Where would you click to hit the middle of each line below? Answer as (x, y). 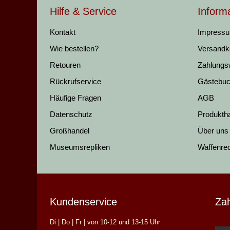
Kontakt (63, 32)
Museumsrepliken (80, 147)
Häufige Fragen (75, 98)
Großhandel (70, 131)
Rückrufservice (75, 81)
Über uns (213, 131)
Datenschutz (71, 114)
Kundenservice (83, 202)
